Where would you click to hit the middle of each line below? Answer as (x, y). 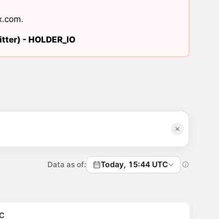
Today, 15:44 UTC (135, 164)
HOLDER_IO (52, 40)
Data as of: (67, 164)
